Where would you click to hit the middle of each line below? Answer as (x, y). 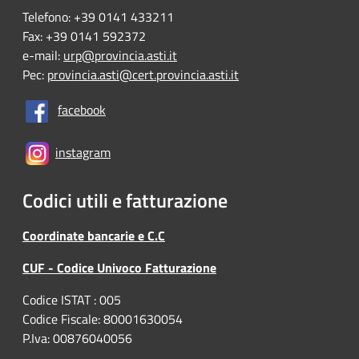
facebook (82, 109)
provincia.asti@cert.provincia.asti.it (143, 74)
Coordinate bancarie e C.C (94, 235)
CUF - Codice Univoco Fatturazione (119, 267)
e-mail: (43, 55)
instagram (83, 152)
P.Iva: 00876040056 (77, 338)
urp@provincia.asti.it (120, 55)
